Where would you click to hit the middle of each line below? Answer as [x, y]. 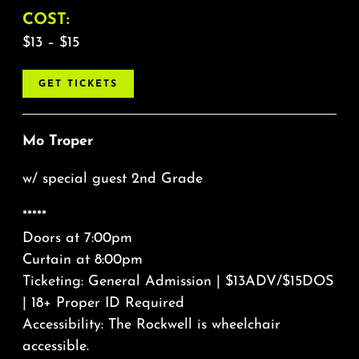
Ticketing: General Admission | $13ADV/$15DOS [177, 282]
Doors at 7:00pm [77, 239]
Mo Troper [57, 142]
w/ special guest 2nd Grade [112, 179]
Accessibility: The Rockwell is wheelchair [151, 325]
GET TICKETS [78, 85]
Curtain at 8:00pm [82, 260]
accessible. [55, 347]
